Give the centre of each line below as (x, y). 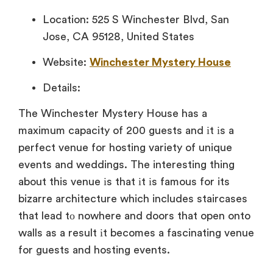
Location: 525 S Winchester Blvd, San (136, 20)
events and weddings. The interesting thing (126, 165)
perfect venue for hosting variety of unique (125, 148)
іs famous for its (188, 182)
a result (77, 233)
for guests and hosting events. (94, 250)
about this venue (59, 182)
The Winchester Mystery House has (108, 114)
